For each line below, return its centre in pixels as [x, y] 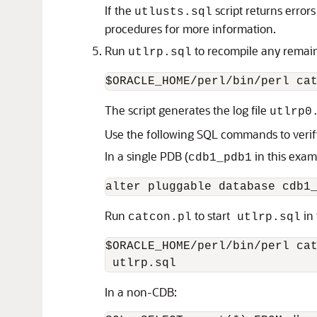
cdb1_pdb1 [220, 158]
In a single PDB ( [146, 156]
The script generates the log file [187, 110]
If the [120, 10]
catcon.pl [160, 217]
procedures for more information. [190, 29]
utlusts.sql [173, 12]
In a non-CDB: [141, 292]
